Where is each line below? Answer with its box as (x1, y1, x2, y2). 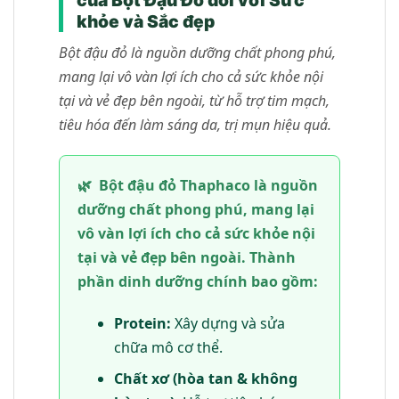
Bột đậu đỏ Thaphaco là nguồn (99, 175, 318, 195)
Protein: (113, 313, 171, 334)
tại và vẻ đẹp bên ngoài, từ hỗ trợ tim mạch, (59, 90, 330, 110)
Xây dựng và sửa (170, 313, 285, 334)
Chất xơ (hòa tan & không (113, 369, 297, 389)
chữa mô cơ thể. (113, 338, 223, 358)
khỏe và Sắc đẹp (77, 10, 215, 32)
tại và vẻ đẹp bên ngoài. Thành (77, 247, 296, 267)
